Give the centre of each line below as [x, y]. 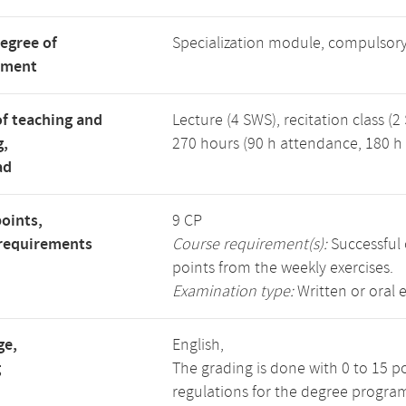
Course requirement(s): [250, 245]
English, [198, 345]
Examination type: [233, 292]
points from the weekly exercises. [283, 268]
